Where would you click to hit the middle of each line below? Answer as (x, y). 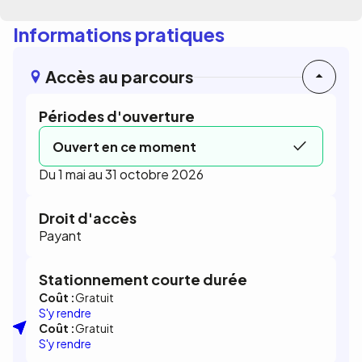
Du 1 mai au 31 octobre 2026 (121, 174)
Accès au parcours (120, 76)
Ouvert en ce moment (124, 146)
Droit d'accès (88, 218)
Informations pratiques (119, 34)
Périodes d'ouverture (117, 116)
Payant (60, 236)
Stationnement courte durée (143, 279)
